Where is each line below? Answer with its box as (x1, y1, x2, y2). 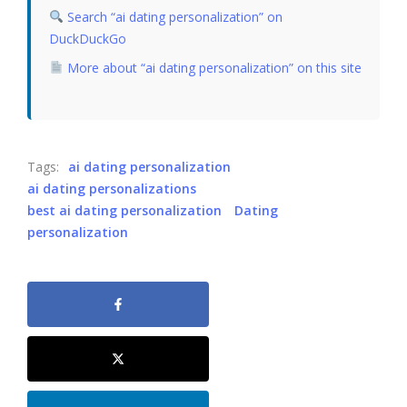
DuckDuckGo (49, 30, 126, 47)
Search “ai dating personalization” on (66, 8, 283, 25)
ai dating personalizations (27, 180, 196, 197)
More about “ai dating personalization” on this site (63, 59, 362, 76)
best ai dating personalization (27, 202, 222, 219)
